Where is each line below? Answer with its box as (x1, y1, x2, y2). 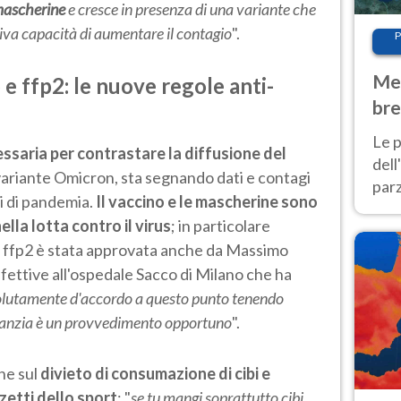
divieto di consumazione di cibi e (40, 363, 270, 383)
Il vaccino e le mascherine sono (96, 191, 318, 211)
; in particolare (171, 215, 270, 235)
